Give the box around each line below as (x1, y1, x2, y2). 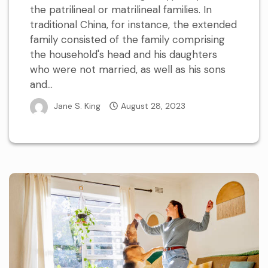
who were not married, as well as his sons (30, 62, 226, 76)
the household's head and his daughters (30, 47, 217, 61)
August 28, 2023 (121, 100, 185, 112)
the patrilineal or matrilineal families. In (30, 2, 212, 16)
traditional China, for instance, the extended (30, 17, 237, 31)
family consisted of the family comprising (30, 32, 225, 46)
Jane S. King (54, 100, 100, 112)
